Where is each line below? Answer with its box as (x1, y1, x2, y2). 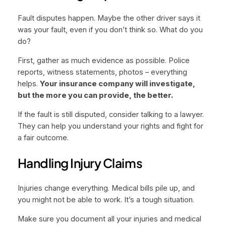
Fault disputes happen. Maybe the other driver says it (17, 14, 200, 23)
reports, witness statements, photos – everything (17, 68, 187, 77)
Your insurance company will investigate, (39, 79, 195, 89)
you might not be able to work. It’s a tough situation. (17, 195, 194, 205)
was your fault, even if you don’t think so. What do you (17, 25, 203, 35)
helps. (17, 79, 40, 89)
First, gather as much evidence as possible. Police (17, 56, 190, 66)
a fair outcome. (17, 133, 69, 142)
